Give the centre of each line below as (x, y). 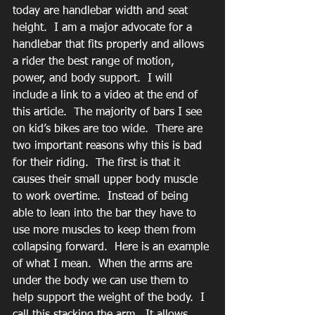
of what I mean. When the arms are (104, 265)
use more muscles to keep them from (106, 231)
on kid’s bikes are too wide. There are (109, 130)
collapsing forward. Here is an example (112, 248)
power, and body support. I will (94, 79)
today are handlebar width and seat (102, 12)
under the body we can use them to (102, 282)
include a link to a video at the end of (107, 96)
